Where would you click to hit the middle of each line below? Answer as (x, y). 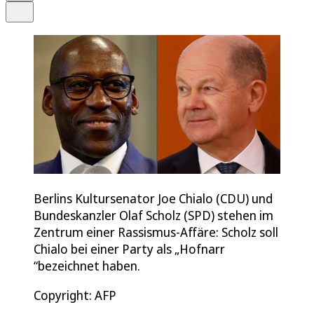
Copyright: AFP (75, 295)
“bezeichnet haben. (87, 265)
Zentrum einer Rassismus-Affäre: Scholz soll (156, 232)
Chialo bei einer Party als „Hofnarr (129, 248)
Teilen (30, 7)
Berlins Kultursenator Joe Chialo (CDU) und (153, 198)
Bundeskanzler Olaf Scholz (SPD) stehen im (153, 215)
